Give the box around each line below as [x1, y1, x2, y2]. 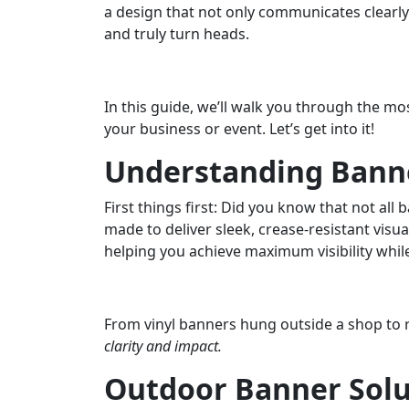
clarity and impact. [104, 335, 222, 356]
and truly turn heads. [104, 23, 249, 44]
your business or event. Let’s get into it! [104, 118, 374, 139]
